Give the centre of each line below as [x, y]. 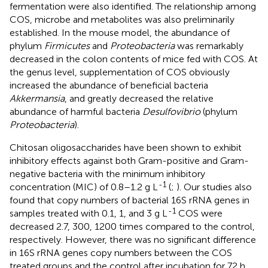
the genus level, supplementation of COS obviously [120, 72]
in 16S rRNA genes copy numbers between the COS [121, 253]
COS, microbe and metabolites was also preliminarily [122, 20]
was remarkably [209, 46]
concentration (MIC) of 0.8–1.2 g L [84, 187]
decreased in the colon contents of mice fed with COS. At [134, 59]
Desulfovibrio [171, 112]
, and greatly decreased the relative [139, 99]
